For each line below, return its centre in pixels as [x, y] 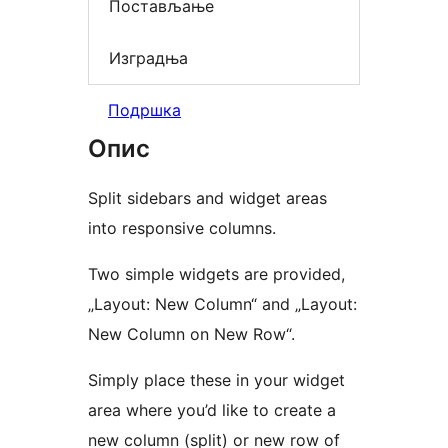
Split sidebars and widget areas [207, 198]
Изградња [148, 57]
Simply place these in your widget [216, 380]
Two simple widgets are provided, [216, 274]
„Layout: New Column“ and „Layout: [222, 304]
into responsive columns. [182, 228]
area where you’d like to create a [212, 410]
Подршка [144, 110]
